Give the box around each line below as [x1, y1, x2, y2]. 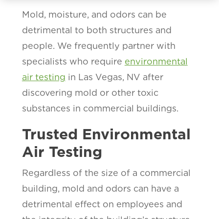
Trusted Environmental [22, 125, 191, 143]
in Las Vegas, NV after [65, 71, 163, 82]
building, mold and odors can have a [22, 183, 179, 194]
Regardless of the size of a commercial [22, 167, 191, 178]
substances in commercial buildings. [22, 103, 178, 113]
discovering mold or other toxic [22, 87, 158, 98]
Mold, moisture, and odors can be [22, 9, 167, 20]
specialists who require [22, 56, 125, 66]
